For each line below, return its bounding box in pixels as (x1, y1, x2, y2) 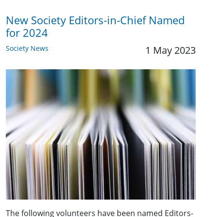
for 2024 (6, 26, 48, 40)
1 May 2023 (145, 44, 196, 57)
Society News (6, 44, 48, 53)
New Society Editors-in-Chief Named (6, 13, 185, 28)
